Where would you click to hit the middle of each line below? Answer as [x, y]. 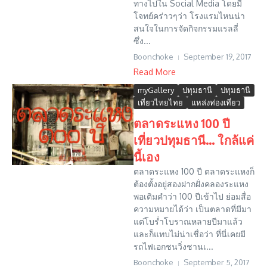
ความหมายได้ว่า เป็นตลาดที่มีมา [193, 209]
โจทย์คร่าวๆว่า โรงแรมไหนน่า [189, 16]
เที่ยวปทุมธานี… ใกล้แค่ [194, 140]
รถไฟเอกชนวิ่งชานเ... [173, 246]
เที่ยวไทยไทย [160, 103]
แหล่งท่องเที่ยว [216, 103]
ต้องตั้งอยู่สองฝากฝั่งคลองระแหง [191, 184]
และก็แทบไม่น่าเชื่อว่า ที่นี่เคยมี [190, 234]
